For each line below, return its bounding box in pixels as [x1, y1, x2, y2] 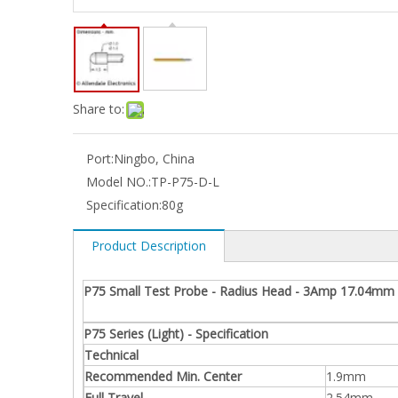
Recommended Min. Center [84, 368, 242, 385]
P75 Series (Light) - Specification [84, 325, 268, 342]
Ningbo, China [114, 150, 195, 167]
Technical [84, 346, 139, 363]
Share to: [73, 100, 124, 117]
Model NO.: [86, 173, 151, 190]
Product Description [92, 237, 206, 254]
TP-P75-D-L [151, 173, 219, 190]
